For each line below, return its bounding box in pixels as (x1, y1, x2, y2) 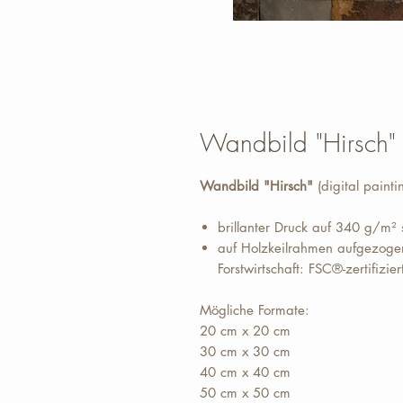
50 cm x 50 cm (200, 384, 291, 401)
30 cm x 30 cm (200, 343, 291, 360)
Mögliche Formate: (200, 301, 309, 318)
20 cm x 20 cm (200, 322, 291, 339)
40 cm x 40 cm (200, 363, 291, 381)
